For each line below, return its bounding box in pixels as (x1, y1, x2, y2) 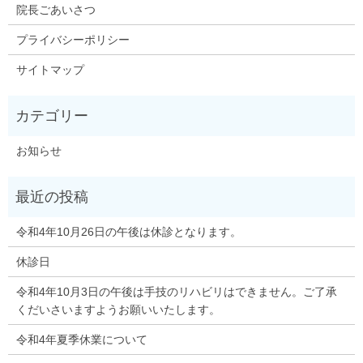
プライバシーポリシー (15, 33, 130, 47)
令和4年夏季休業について (15, 333, 147, 347)
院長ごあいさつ (15, 3, 96, 17)
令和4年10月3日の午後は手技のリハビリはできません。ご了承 (15, 285, 337, 299)
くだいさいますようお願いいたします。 (15, 303, 220, 317)
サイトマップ (15, 63, 84, 77)
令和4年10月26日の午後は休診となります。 (15, 225, 241, 239)
